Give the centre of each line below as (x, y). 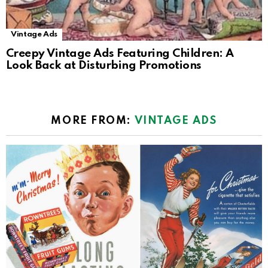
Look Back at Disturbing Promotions (104, 65)
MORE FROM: (93, 121)
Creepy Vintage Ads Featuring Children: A (120, 53)
